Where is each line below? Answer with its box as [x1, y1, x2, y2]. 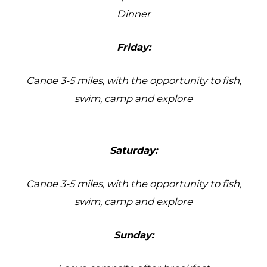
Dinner [116, 7, 151, 20]
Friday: [116, 41, 151, 54]
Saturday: [110, 144, 157, 156]
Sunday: [113, 229, 154, 241]
